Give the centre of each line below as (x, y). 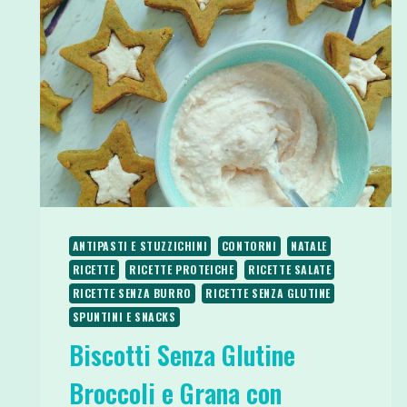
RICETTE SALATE (290, 269)
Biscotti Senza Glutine (182, 354)
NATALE (309, 245)
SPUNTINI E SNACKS (124, 316)
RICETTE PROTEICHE (182, 269)
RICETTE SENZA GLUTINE (268, 293)
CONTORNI (249, 245)
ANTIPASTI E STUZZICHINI (140, 245)
